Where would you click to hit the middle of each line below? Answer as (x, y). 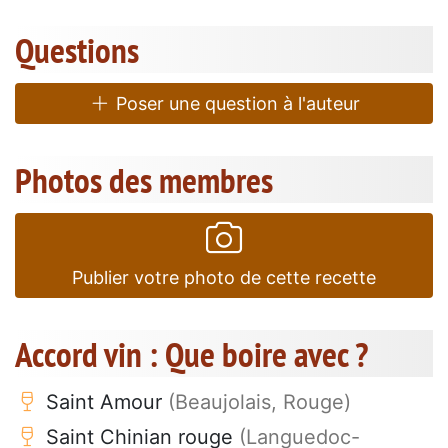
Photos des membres (144, 179)
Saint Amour (104, 401)
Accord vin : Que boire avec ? (191, 353)
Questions (77, 49)
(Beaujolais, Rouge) (259, 401)
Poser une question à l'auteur (235, 103)
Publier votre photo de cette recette (224, 277)
